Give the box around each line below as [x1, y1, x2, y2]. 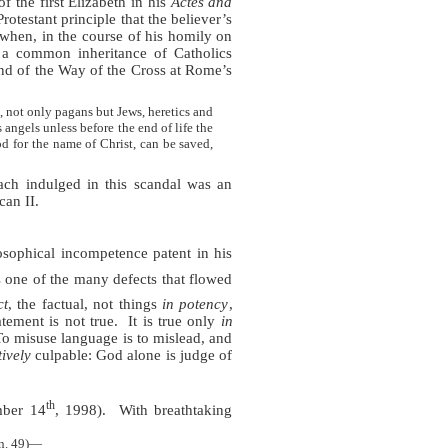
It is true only [128, 312, 221, 329]
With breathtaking [119, 401, 233, 418]
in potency [162, 295, 229, 312]
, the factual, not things [7, 295, 163, 312]
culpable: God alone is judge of [30, 346, 233, 363]
